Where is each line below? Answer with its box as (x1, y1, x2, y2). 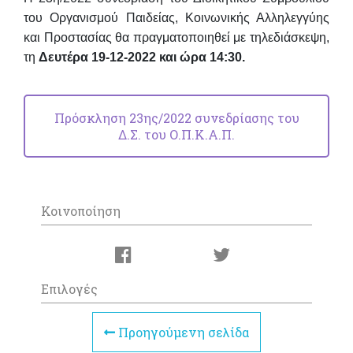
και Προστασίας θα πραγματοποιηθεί (24, 30, 234, 44)
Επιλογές (41, 281, 98, 298)
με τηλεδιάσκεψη (233, 30, 327, 44)
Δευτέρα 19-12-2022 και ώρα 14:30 (39, 50, 242, 64)
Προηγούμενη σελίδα (115, 324, 249, 341)
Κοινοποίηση (41, 203, 121, 220)
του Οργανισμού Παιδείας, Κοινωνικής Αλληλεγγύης (24, 10, 329, 24)
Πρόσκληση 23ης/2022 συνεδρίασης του (54, 109, 299, 126)
